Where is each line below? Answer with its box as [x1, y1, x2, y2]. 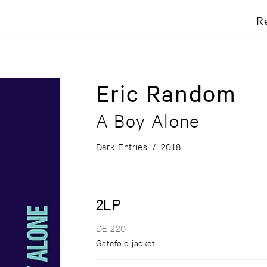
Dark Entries [95, 141, 148, 153]
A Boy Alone [95, 109, 200, 132]
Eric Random [95, 78, 237, 108]
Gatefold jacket [95, 237, 156, 249]
